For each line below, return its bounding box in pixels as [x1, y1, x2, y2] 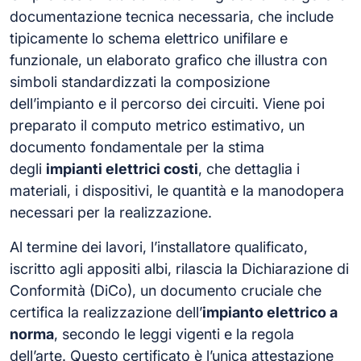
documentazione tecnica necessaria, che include [10, 7, 334, 25]
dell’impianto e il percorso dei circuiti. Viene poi [10, 94, 325, 112]
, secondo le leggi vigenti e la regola [54, 325, 294, 342]
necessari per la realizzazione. [10, 203, 212, 221]
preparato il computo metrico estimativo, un [10, 116, 305, 134]
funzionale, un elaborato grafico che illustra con [10, 51, 327, 68]
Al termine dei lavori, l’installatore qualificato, [10, 238, 308, 255]
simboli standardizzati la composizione [10, 73, 270, 90]
